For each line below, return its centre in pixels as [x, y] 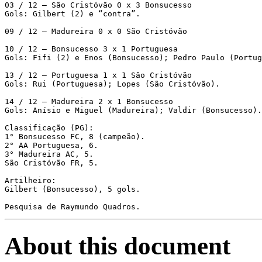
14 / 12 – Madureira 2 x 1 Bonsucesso [89, 101]
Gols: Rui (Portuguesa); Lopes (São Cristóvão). [112, 84]
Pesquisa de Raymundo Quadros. [73, 206]
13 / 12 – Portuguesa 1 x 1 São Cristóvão [98, 75]
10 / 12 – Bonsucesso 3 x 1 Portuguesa [91, 49]
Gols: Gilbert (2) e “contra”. [73, 13]
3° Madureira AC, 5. [49, 154]
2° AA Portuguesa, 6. [51, 145]
